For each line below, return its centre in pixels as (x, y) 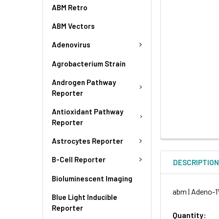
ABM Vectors (73, 26)
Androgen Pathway (84, 82)
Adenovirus (71, 45)
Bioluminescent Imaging (92, 178)
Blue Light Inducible (85, 197)
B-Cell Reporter (79, 160)
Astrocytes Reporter (88, 141)
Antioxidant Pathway (88, 111)
